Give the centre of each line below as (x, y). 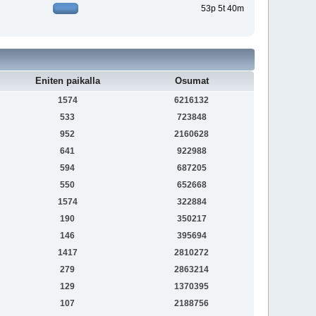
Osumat (192, 80)
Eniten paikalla (67, 80)
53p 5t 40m (222, 9)
